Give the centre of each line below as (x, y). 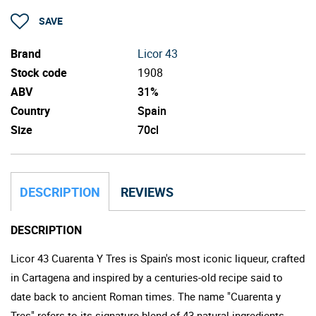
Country (30, 110)
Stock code (39, 72)
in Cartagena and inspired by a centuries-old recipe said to (147, 277)
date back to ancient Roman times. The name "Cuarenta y (146, 296)
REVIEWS (147, 192)
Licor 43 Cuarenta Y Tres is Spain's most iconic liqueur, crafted (158, 258)
